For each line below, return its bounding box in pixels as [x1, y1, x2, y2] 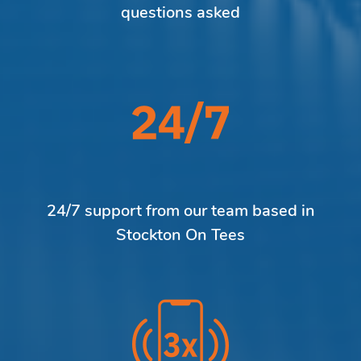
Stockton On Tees [116, 227, 245, 244]
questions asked [121, 5, 240, 22]
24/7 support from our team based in [46, 203, 315, 220]
